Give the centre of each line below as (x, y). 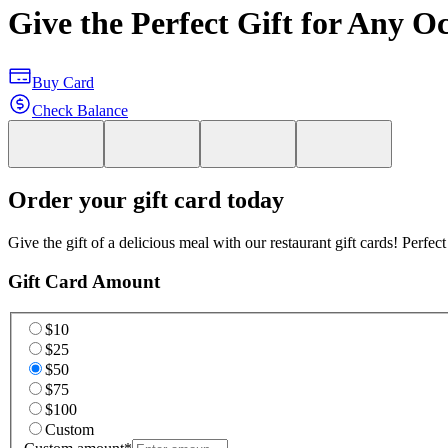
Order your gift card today (146, 200)
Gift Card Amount (84, 282)
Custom (69, 430)
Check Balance (80, 110)
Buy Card (63, 82)
